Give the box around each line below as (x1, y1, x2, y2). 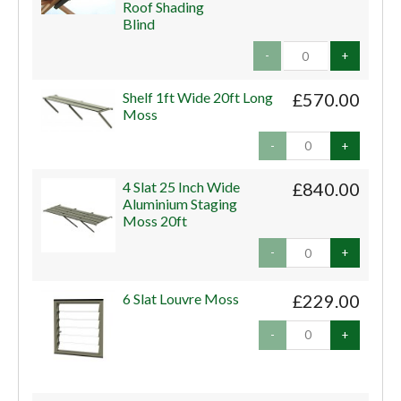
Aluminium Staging (123, 195, 238, 213)
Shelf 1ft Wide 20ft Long (123, 88, 274, 106)
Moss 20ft (123, 212, 188, 230)
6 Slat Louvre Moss (123, 290, 240, 308)
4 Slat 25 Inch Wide (123, 178, 241, 196)
